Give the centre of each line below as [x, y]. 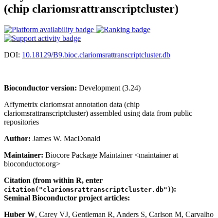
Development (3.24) [109, 88]
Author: [17, 138]
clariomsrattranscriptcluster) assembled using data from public [98, 113]
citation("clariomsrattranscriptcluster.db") [88, 189]
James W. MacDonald [65, 138]
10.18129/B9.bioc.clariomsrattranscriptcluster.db [96, 54]
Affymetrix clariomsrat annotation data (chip [72, 104]
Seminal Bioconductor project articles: [67, 198]
